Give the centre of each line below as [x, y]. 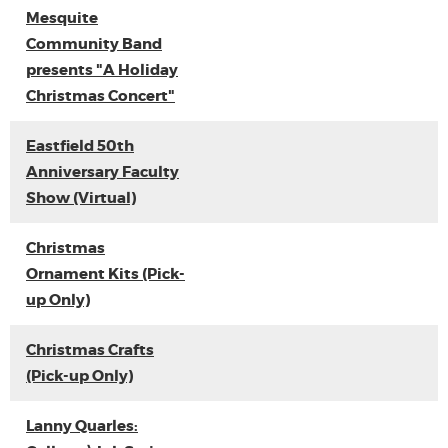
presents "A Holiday [102, 70]
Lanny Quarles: [82, 426]
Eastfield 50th [80, 146]
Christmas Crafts [90, 350]
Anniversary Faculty [102, 172]
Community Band [94, 44]
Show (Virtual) [81, 198]
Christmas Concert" [100, 96]
